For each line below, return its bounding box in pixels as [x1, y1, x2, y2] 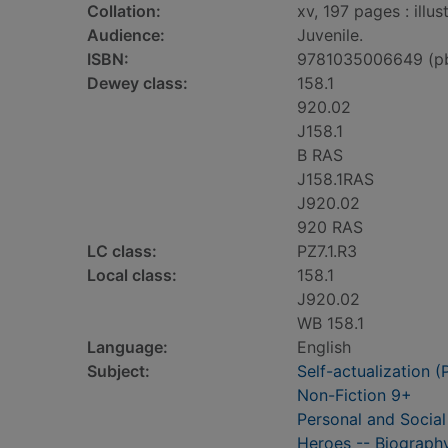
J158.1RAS [297, 169, 374, 189]
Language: [87, 337, 168, 357]
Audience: [87, 25, 165, 45]
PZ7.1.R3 [297, 241, 357, 261]
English [297, 337, 351, 357]
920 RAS [297, 217, 363, 237]
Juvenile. [297, 25, 363, 45]
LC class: [87, 241, 157, 261]
